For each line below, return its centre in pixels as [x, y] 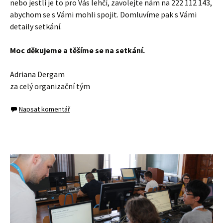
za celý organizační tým [50, 86]
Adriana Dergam [37, 74]
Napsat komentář [45, 109]
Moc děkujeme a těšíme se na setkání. [77, 51]
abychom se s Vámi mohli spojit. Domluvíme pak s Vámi [103, 15]
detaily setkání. [36, 27]
